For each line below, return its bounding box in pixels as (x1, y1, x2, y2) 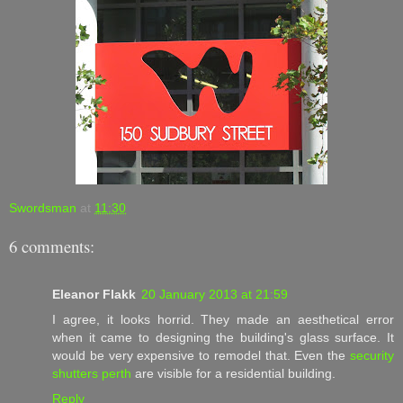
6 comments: (9, 235, 94, 258)
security (350, 347, 394, 363)
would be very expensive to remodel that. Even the (52, 347, 350, 363)
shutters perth (52, 365, 131, 381)
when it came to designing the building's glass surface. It (52, 329, 394, 345)
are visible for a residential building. (131, 365, 336, 381)
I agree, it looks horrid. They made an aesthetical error (52, 311, 394, 327)
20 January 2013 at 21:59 (141, 286, 288, 301)
